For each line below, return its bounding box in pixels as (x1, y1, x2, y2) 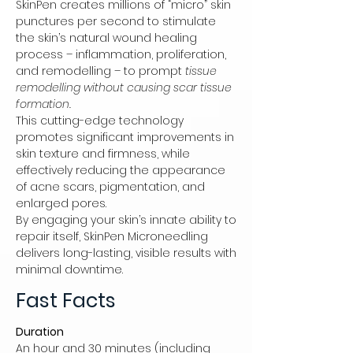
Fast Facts (16, 287, 116, 315)
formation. (16, 96, 71, 113)
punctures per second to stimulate (16, 13, 216, 30)
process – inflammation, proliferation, (16, 46, 226, 63)
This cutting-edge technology (16, 113, 184, 129)
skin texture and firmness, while (16, 146, 190, 162)
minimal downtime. (16, 262, 123, 278)
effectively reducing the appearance (16, 162, 225, 179)
